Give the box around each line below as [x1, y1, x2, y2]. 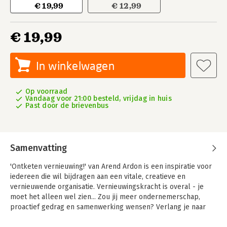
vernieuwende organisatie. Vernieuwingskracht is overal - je [10, 182, 204, 191]
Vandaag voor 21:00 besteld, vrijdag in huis [25, 94, 172, 103]
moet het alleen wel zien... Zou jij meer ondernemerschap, [10, 193, 200, 201]
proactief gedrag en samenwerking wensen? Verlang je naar [10, 203, 206, 211]
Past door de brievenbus [25, 101, 109, 110]
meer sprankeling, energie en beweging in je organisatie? [10, 213, 197, 221]
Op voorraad [25, 87, 68, 96]
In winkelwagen [36, 59, 115, 72]
